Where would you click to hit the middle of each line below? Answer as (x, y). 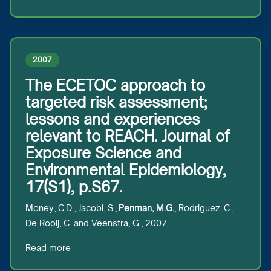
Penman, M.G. (146, 208)
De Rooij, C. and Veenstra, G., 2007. (97, 223)
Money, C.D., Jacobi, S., (72, 208)
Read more (48, 248)
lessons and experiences (113, 119)
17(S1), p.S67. (74, 187)
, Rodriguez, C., (204, 208)
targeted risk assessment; (116, 102)
